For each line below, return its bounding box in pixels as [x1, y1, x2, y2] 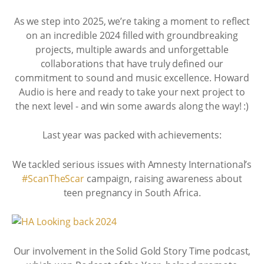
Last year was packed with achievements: [42, 128, 222, 141]
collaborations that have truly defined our [40, 57, 224, 70]
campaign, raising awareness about [84, 171, 242, 185]
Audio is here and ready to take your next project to [19, 85, 245, 98]
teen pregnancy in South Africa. [63, 186, 201, 199]
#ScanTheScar [22, 171, 85, 185]
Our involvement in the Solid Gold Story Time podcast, [13, 244, 251, 258]
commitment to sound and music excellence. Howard [15, 71, 249, 84]
